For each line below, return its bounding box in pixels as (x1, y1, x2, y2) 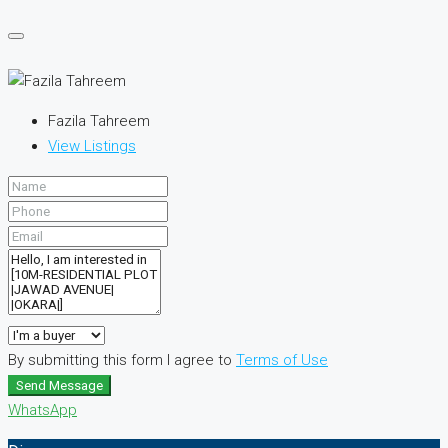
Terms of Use (236, 350, 328, 369)
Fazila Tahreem (48, 111, 150, 130)
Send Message (16, 377, 103, 393)
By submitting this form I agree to (8, 350, 236, 369)
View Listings (48, 136, 136, 155)
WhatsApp (8, 400, 77, 419)
